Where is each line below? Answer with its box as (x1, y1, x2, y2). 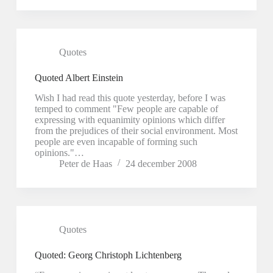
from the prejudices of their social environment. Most (34, 125, 238, 136)
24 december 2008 (125, 158, 197, 169)
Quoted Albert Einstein (34, 73, 123, 83)
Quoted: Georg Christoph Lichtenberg (34, 249, 182, 260)
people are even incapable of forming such (34, 136, 197, 147)
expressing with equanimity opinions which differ (34, 114, 225, 125)
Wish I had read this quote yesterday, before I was (34, 92, 225, 103)
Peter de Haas (58, 158, 112, 169)
